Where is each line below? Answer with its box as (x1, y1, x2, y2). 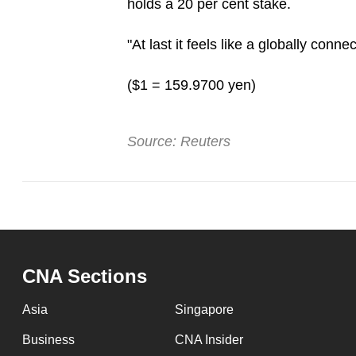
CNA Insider (174, 333, 243, 347)
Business (22, 333, 75, 347)
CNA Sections (22, 265, 147, 288)
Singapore (174, 303, 234, 317)
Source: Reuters (126, 133, 230, 150)
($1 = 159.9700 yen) (126, 77, 256, 94)
